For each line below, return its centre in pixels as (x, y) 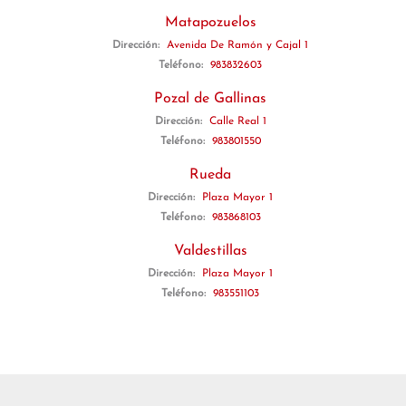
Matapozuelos (210, 23)
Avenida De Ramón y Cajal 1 (237, 45)
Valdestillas (210, 251)
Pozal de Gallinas (210, 99)
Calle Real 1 (237, 121)
